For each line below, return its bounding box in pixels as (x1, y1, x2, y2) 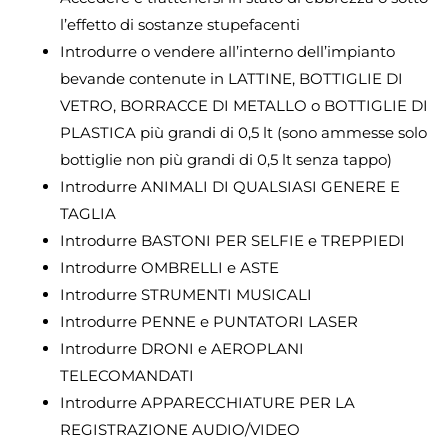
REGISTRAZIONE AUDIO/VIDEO (60, 419, 300, 439)
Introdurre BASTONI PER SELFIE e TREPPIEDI (60, 230, 405, 250)
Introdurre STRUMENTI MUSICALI (60, 284, 312, 304)
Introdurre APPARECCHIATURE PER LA (60, 392, 355, 412)
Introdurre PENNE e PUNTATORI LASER (60, 311, 358, 331)
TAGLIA (60, 203, 116, 223)
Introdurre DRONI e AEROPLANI (60, 338, 304, 358)
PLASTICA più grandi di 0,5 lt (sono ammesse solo (60, 122, 427, 142)
